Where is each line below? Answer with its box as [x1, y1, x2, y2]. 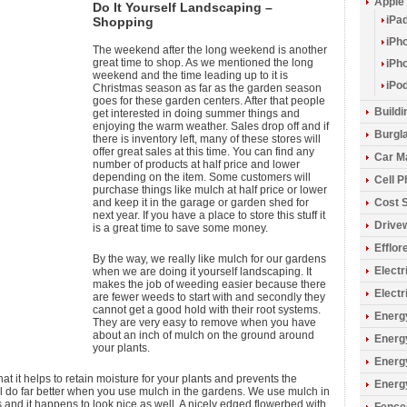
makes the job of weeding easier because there [93, 278, 326, 291]
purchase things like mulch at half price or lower [93, 184, 327, 196]
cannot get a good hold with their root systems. [93, 303, 321, 316]
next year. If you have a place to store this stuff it [93, 209, 325, 222]
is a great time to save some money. [93, 222, 268, 234]
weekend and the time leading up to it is [93, 69, 288, 82]
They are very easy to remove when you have [93, 316, 316, 329]
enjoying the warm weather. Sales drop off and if [93, 120, 329, 133]
